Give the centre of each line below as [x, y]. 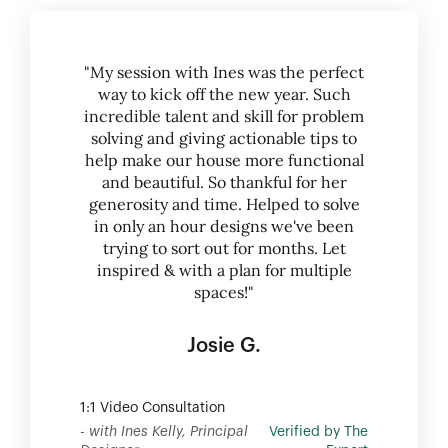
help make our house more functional [224, 160]
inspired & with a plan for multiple [224, 270]
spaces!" [224, 292]
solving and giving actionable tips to [224, 138]
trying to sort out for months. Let [224, 248]
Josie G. [224, 346]
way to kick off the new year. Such [224, 94]
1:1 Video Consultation [152, 408]
